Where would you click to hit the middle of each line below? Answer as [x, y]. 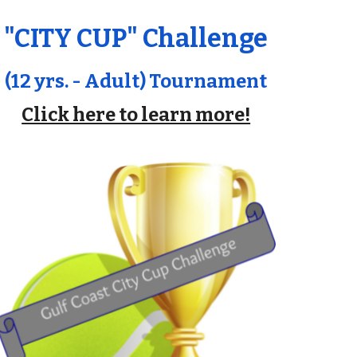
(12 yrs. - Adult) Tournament [136, 81]
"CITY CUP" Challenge [136, 38]
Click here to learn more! [136, 115]
